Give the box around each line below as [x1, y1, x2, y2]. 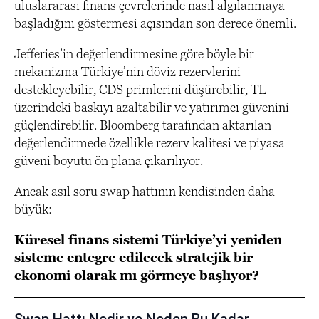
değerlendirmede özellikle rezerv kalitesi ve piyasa [14, 135, 285, 151]
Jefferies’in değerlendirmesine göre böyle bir [14, 46, 254, 62]
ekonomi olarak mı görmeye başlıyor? [14, 268, 259, 283]
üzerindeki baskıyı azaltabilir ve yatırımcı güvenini [14, 100, 289, 115]
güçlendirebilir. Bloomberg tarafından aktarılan [14, 117, 271, 133]
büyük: [14, 202, 52, 217]
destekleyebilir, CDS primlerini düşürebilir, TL [14, 82, 266, 98]
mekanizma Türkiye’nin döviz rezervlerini [14, 64, 241, 80]
